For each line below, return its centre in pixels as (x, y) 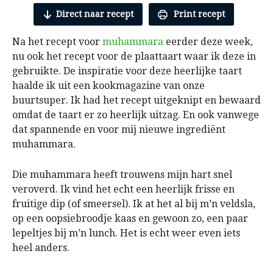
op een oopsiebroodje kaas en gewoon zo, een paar (130, 219)
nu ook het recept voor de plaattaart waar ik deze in (134, 57)
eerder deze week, (209, 42)
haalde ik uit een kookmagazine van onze (108, 86)
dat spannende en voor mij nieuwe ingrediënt (119, 130)
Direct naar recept (94, 14)
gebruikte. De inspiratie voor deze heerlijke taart (127, 71)
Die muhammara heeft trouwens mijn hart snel (122, 175)
